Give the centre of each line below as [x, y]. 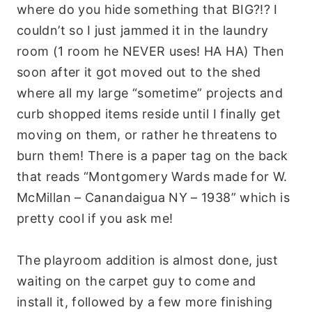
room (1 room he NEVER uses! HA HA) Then [151, 51]
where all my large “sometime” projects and [150, 93]
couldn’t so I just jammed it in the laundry [143, 30]
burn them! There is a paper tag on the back [153, 155]
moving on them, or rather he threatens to [147, 134]
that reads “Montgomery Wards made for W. [152, 176]
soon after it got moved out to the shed [139, 72]
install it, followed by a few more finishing [145, 302]
